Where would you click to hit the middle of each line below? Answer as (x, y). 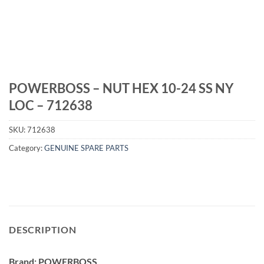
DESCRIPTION (43, 229)
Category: (27, 148)
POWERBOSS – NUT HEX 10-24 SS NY (121, 88)
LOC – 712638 (51, 105)
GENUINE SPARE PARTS (86, 148)
